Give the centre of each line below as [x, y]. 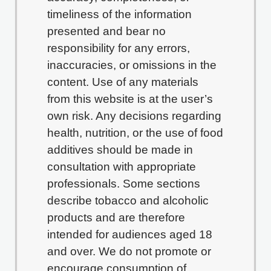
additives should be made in [120, 150]
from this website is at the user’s [130, 99]
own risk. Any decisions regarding [134, 116]
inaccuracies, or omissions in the [132, 65]
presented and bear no [106, 31]
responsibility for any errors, [119, 48]
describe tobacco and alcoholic [128, 201]
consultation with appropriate [122, 167]
